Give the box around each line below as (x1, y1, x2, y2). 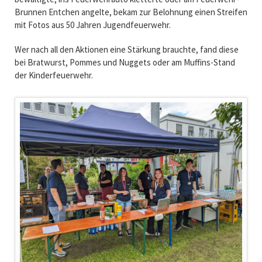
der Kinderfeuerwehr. (14, 69, 93, 81)
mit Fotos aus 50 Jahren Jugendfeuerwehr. (14, 19, 171, 30)
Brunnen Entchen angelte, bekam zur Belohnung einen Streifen (14, 6, 247, 18)
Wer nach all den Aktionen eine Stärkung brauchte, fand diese (14, 43, 239, 55)
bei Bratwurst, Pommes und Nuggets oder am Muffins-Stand (14, 56, 235, 68)
